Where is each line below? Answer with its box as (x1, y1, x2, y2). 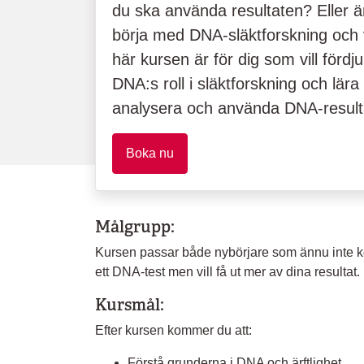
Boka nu (126, 146, 174, 160)
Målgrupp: (95, 216, 175, 237)
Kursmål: (95, 294, 164, 315)
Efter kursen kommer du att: (95, 323, 252, 337)
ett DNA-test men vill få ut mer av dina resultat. (95, 265, 360, 279)
